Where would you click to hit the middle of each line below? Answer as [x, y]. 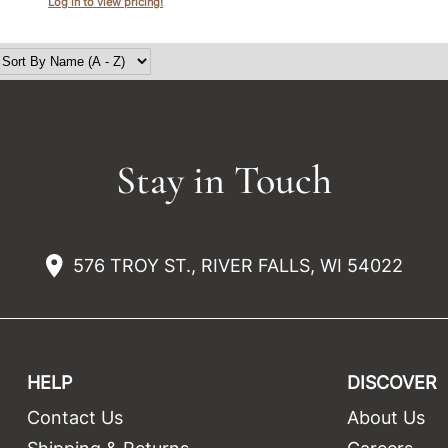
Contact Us [74, 417]
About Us [386, 417]
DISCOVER [392, 382]
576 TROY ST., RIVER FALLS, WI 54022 [237, 266]
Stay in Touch [224, 179]
